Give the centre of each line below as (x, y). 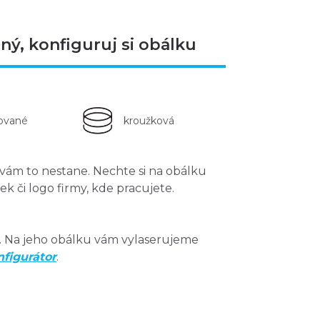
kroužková (149, 121)
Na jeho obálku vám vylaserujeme (101, 240)
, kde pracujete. (130, 188)
